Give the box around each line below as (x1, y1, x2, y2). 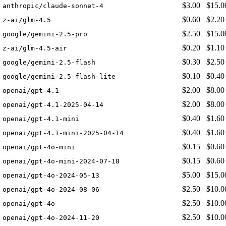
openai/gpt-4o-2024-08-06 (3, 186, 99, 194)
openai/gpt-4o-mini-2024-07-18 (3, 157, 120, 165)
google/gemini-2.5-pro (3, 30, 87, 38)
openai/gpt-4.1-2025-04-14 (3, 101, 103, 109)
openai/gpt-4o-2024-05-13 (3, 172, 99, 180)
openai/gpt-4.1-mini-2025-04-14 (3, 129, 124, 137)
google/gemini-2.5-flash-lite (3, 73, 116, 81)
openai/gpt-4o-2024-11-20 (3, 214, 99, 222)
